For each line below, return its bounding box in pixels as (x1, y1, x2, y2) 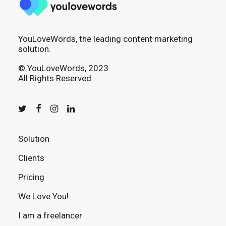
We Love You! (18, 191, 69, 201)
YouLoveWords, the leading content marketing (18, 34, 193, 44)
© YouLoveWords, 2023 (18, 63, 108, 73)
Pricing (18, 172, 44, 182)
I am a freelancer (18, 210, 82, 220)
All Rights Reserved (18, 73, 91, 83)
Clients (18, 153, 44, 163)
